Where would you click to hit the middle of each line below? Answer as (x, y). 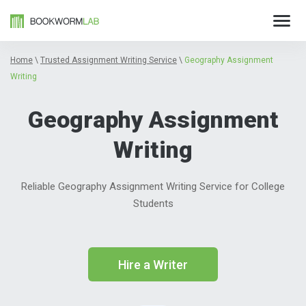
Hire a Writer (153, 264)
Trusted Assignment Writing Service (109, 60)
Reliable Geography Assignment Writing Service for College (153, 186)
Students (153, 204)
